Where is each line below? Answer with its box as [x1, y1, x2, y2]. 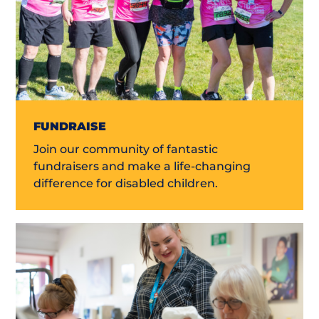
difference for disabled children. [33, 176, 219, 190]
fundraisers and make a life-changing [33, 159, 251, 173]
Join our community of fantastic [33, 142, 219, 156]
